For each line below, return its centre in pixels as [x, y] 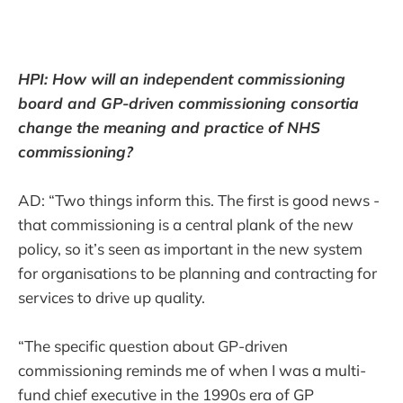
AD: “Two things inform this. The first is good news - [199, 200]
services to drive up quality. [112, 297]
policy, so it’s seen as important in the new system [190, 248]
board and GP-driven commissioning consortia [188, 103]
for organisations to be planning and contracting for [197, 273]
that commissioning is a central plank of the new [186, 224]
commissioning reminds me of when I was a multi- [192, 370]
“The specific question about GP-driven [153, 345]
